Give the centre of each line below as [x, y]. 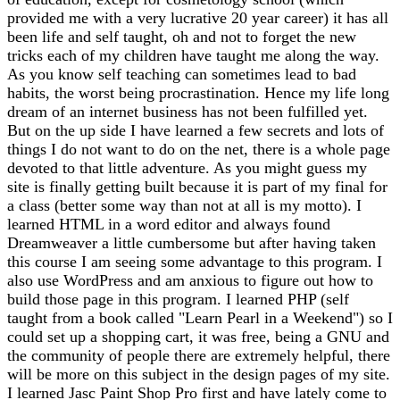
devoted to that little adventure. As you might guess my [187, 167]
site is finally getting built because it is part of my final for [197, 186]
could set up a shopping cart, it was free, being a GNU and [198, 336]
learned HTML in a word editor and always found [169, 224]
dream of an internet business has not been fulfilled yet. [187, 111]
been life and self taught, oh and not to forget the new [182, 36]
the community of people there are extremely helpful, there [199, 355]
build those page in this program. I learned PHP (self [178, 299]
